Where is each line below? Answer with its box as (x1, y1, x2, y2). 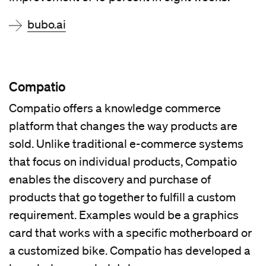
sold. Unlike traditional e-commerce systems (9, 137, 243, 151)
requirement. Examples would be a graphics (9, 208, 239, 223)
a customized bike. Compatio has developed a (9, 243, 251, 258)
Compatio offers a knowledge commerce (9, 101, 221, 116)
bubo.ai (27, 17, 66, 32)
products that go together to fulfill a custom (9, 190, 236, 205)
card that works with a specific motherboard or (9, 226, 252, 240)
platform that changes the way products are (9, 119, 237, 134)
